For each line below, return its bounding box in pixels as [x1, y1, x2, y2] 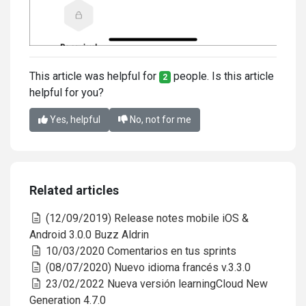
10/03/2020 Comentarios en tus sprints [43, 244, 236, 258]
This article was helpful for [29, 69, 159, 83]
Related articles [29, 182, 119, 197]
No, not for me [128, 113, 191, 125]
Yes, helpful [48, 113, 100, 125]
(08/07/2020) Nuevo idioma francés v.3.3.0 [43, 260, 251, 274]
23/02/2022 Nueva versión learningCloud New [43, 277, 268, 290]
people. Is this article [170, 69, 274, 83]
